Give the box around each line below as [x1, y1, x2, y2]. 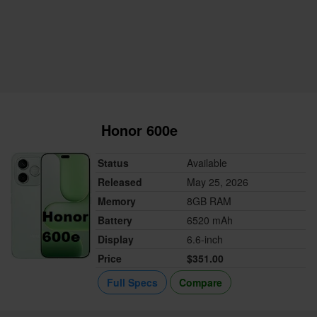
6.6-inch [187, 232, 224, 247]
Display [98, 232, 134, 247]
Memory [98, 194, 137, 209]
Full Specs [107, 275, 158, 290]
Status [98, 156, 129, 171]
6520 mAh [187, 213, 234, 228]
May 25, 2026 [187, 175, 249, 190]
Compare [179, 275, 223, 290]
